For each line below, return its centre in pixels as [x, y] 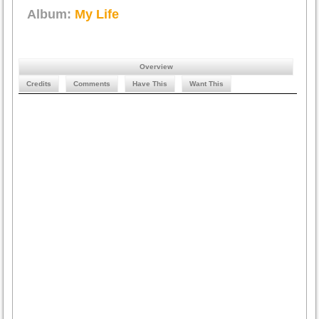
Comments [92, 83]
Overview [156, 66]
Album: [51, 14]
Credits [39, 83]
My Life [97, 14]
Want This [207, 83]
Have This [150, 83]
